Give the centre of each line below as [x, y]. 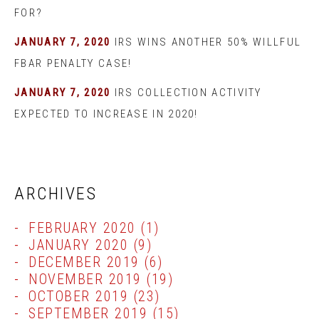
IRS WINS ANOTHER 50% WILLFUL [208, 42]
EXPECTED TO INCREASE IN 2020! [106, 114]
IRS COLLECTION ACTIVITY [188, 93]
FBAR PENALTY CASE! [73, 63]
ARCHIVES [56, 194]
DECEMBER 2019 [84, 262]
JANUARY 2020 [78, 245]
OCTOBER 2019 [78, 296]
